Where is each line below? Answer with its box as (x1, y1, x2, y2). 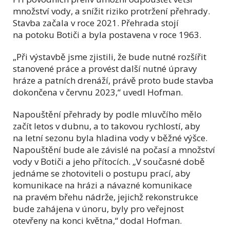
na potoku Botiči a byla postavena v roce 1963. (13, 28, 201, 41)
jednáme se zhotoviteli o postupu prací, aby (13, 167, 190, 179)
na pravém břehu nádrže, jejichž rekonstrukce (13, 190, 198, 203)
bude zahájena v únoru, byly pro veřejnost (13, 202, 184, 215)
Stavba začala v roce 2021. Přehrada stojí (13, 16, 179, 29)
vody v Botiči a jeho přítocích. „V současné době (13, 155, 205, 167)
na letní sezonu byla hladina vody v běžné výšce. (13, 131, 207, 144)
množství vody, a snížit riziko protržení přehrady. (13, 5, 210, 17)
